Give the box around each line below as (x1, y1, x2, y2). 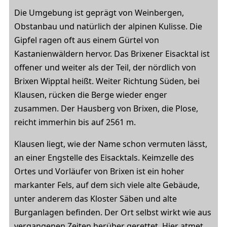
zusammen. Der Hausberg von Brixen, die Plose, (14, 103, 198, 115)
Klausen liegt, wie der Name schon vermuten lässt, (14, 138, 207, 150)
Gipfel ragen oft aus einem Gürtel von (14, 34, 159, 46)
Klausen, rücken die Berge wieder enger (14, 89, 167, 101)
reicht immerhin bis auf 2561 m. (14, 117, 136, 128)
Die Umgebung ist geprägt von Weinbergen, (14, 7, 184, 19)
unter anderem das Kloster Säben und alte (14, 193, 177, 205)
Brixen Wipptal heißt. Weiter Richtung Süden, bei (14, 75, 200, 87)
